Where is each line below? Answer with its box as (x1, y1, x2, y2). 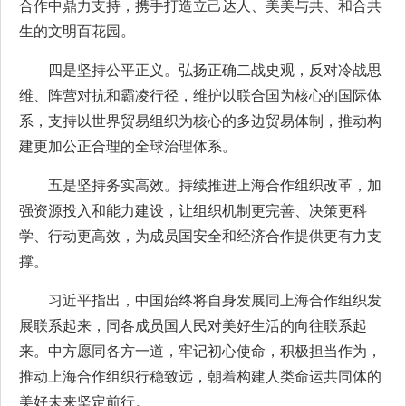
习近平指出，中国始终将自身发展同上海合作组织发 (48, 293, 382, 308)
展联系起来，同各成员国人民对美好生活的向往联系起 (19, 318, 367, 333)
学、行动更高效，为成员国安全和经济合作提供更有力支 (19, 228, 382, 244)
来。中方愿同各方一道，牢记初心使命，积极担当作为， (19, 343, 382, 359)
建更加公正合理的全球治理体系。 (19, 139, 237, 154)
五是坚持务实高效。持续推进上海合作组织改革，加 (48, 178, 382, 193)
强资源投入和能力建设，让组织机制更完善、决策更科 (19, 203, 367, 218)
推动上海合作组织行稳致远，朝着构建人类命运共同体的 (19, 369, 382, 384)
